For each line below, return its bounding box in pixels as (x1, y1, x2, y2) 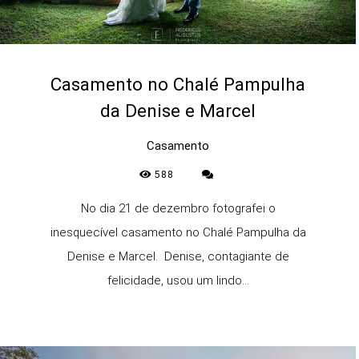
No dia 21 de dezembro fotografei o (80, 200, 276, 216)
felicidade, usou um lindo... (107, 272, 249, 288)
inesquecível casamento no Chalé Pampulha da (50, 224, 306, 240)
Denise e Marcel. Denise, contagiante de (67, 248, 289, 264)
